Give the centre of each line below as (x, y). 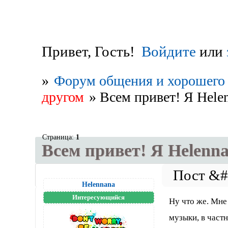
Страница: (59, 137)
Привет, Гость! (88, 52)
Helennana (99, 184)
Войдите (169, 52)
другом (63, 97)
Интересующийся (99, 197)
